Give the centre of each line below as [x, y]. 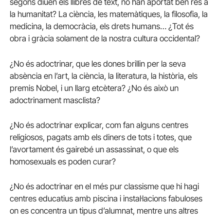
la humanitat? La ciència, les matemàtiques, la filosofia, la [109, 14]
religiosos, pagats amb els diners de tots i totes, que [101, 137]
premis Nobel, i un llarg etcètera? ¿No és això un [94, 88]
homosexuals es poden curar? [63, 161]
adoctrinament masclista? [55, 100]
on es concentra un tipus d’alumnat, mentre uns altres [104, 210]
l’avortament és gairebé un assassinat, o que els [94, 149]
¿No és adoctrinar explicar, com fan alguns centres [99, 125]
